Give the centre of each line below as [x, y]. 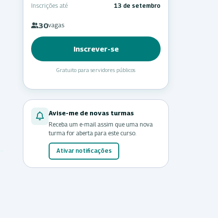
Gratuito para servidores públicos [96, 70]
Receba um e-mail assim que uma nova [101, 124]
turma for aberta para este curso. [92, 133]
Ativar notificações [84, 151]
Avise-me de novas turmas [91, 113]
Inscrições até [49, 5]
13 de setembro [137, 5]
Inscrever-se [96, 48]
